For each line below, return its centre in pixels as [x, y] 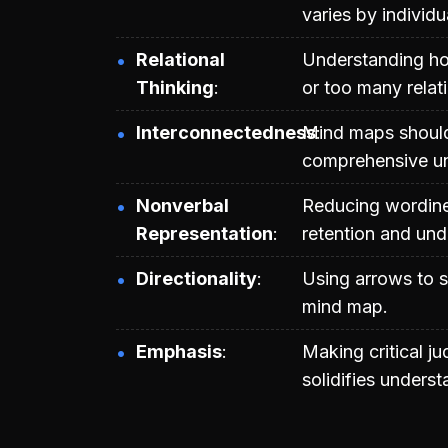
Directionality [196, 278]
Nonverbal [182, 205]
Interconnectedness [226, 132]
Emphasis [179, 351]
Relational [180, 59]
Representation [204, 233]
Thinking [175, 87]
